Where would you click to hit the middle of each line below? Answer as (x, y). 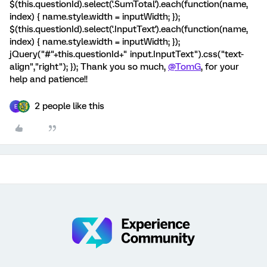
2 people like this (69, 106)
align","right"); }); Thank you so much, (89, 67)
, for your (220, 67)
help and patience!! (49, 79)
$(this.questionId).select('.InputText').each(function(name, (129, 29)
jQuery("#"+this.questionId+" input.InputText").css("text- (127, 54)
